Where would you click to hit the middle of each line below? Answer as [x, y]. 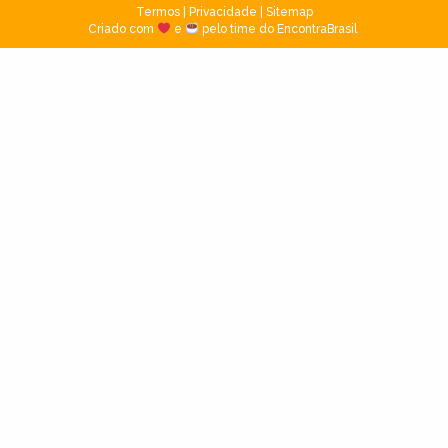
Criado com [123, 29]
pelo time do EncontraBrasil [279, 29]
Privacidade [222, 12]
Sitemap [289, 12]
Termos [157, 12]
